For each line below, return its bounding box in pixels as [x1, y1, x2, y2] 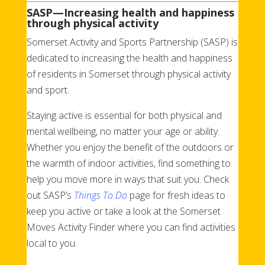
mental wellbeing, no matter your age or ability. [26, 124, 219, 138]
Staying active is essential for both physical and [26, 108, 222, 122]
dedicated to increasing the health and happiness [26, 51, 232, 64]
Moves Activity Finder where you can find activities [26, 220, 235, 234]
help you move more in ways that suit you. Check [26, 172, 229, 186]
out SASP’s [26, 188, 74, 202]
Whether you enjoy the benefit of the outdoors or [26, 140, 234, 154]
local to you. [26, 236, 77, 250]
